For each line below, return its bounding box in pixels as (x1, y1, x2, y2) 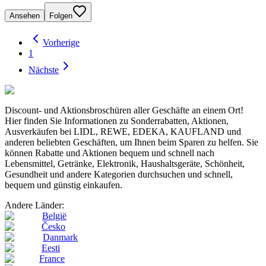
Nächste (28, 65, 59, 75)
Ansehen (9, 11, 40, 21)
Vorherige (43, 37, 80, 48)
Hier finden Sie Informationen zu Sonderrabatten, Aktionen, (5, 116, 229, 126)
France (39, 254, 65, 264)
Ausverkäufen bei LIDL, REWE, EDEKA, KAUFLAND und (5, 126, 241, 137)
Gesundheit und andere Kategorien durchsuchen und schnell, (5, 169, 233, 180)
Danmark (43, 232, 78, 243)
